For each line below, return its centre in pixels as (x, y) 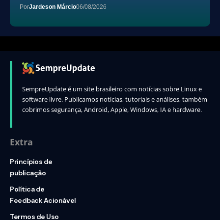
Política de (27, 189)
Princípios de (31, 162)
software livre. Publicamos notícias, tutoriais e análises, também (115, 99)
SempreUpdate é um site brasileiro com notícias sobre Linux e (112, 89)
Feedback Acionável (43, 201)
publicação (28, 173)
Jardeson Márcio (53, 7)
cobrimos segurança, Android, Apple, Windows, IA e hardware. (112, 110)
